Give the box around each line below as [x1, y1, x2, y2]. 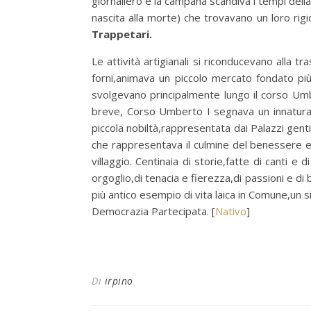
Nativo [215, 204, 246, 218]
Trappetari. [92, 27, 152, 41]
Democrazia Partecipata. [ [92, 204, 215, 218]
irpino [104, 274, 133, 287]
